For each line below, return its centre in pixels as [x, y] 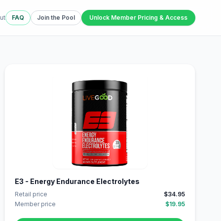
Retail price [31, 194]
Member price [36, 204]
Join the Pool [56, 18]
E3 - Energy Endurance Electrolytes [77, 181]
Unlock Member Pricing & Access [138, 18]
